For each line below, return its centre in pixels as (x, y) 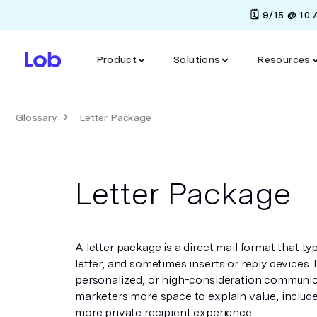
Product (116, 59)
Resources (284, 59)
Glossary (36, 117)
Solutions (197, 59)
